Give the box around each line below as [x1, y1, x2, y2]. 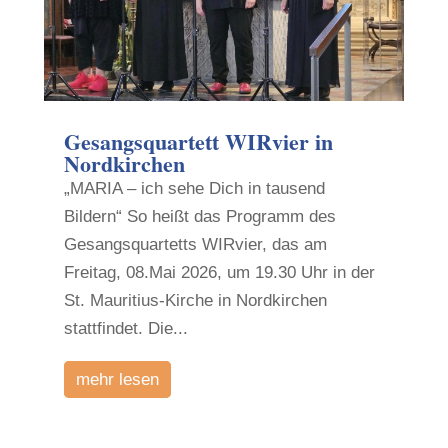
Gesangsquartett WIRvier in [63, 125, 333, 159]
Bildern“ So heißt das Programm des [63, 207, 336, 227]
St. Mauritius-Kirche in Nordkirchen [63, 291, 327, 311]
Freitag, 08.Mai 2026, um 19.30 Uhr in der [63, 263, 375, 283]
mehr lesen [75, 370, 159, 390]
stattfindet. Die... [63, 319, 188, 339]
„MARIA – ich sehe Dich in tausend [63, 179, 325, 199]
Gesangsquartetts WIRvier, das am [63, 235, 327, 255]
